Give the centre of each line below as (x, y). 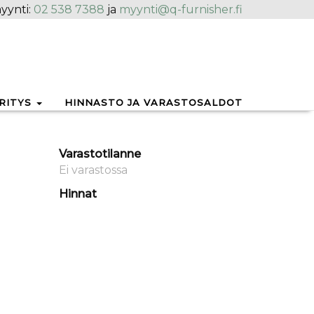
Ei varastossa (93, 170)
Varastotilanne (100, 154)
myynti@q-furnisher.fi (181, 9)
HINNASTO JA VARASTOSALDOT (153, 103)
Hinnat (77, 194)
